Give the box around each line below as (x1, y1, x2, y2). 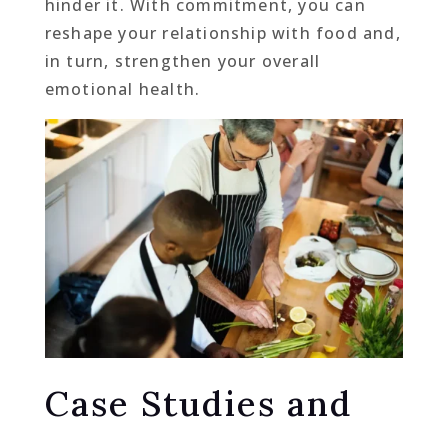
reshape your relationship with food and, (44, 21, 401, 44)
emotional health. (44, 77, 201, 100)
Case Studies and (44, 380, 352, 426)
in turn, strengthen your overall (44, 49, 321, 72)
